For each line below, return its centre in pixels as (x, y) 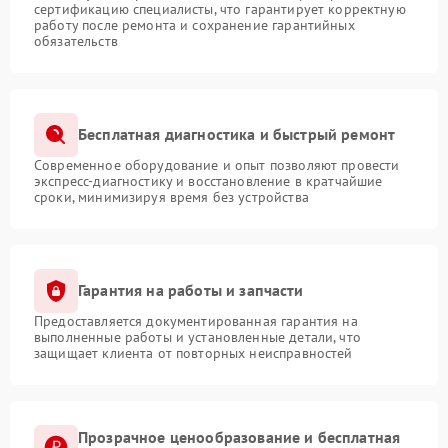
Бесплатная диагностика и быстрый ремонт (237, 134)
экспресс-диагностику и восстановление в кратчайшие (208, 180)
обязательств (76, 40)
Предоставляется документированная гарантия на (196, 320)
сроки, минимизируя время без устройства (171, 196)
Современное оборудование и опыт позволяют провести (217, 164)
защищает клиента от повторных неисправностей (193, 352)
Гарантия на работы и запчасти (191, 290)
